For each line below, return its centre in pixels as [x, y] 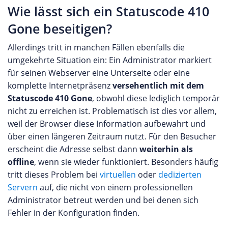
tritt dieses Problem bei [54, 175]
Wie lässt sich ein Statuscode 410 [108, 11]
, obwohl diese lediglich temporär [156, 98]
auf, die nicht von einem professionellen [115, 187]
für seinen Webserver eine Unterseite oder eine [99, 73]
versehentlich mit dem [158, 85]
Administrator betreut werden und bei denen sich [103, 200]
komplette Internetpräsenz [60, 85]
